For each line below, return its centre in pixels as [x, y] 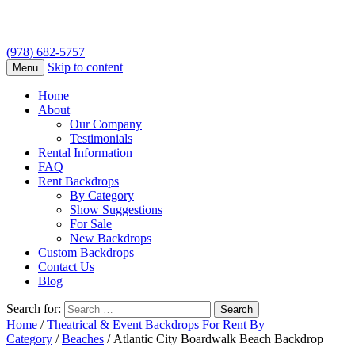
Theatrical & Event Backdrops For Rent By [156, 325]
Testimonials [101, 139]
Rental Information [85, 153]
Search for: [34, 309]
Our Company [106, 124]
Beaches [83, 339]
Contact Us [66, 267]
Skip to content [85, 67]
